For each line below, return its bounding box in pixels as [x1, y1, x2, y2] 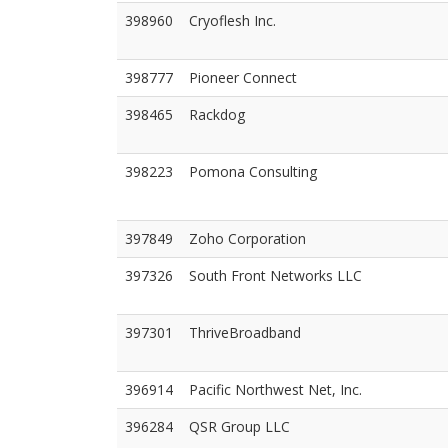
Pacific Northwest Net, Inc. [189, 380, 362, 399]
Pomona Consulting [189, 162, 317, 181]
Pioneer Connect [189, 68, 297, 87]
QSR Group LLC [189, 417, 290, 436]
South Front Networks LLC [189, 266, 362, 285]
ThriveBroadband [189, 323, 301, 342]
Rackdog [189, 105, 245, 124]
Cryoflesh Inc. [189, 11, 276, 30]
